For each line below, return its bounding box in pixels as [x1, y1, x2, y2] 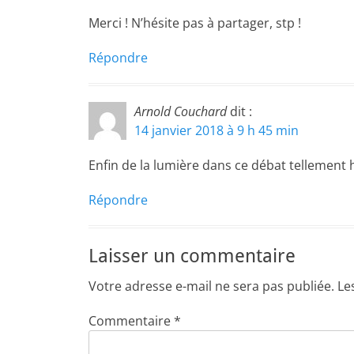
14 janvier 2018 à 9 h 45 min [134, 122, 299, 139]
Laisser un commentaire [88, 245, 296, 267]
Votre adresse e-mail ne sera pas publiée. [88, 277, 334, 295]
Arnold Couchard [134, 103, 227, 120]
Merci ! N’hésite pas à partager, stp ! [88, 14, 301, 32]
